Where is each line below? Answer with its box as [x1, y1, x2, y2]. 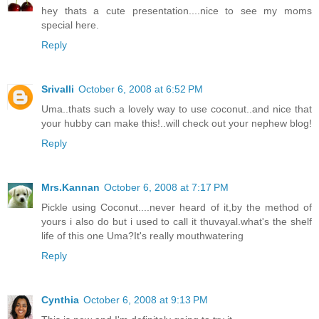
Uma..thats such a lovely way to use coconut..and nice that [41, 103, 312, 115]
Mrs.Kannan [41, 181, 100, 193]
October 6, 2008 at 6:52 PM [78, 83, 203, 95]
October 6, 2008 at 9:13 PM [83, 293, 208, 305]
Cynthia [41, 293, 79, 305]
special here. [41, 19, 99, 31]
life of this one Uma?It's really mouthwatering [41, 229, 244, 241]
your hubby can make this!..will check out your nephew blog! [41, 117, 312, 129]
